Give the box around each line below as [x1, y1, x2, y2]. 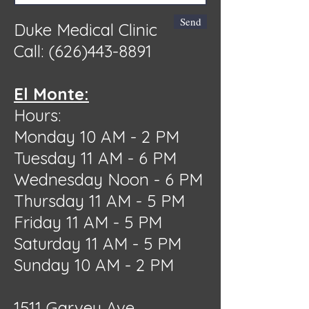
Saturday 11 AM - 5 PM [14, 233, 181, 254]
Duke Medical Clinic [14, 19, 157, 40]
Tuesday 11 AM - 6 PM [14, 148, 177, 168]
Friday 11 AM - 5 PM [14, 212, 162, 232]
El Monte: [14, 83, 89, 104]
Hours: [14, 105, 61, 126]
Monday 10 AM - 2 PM [14, 126, 184, 147]
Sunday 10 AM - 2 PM [14, 255, 174, 275]
